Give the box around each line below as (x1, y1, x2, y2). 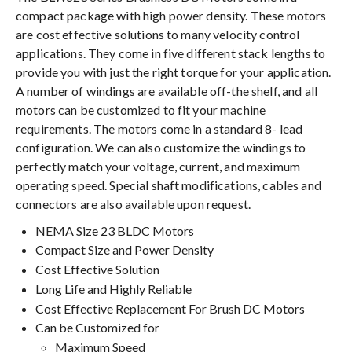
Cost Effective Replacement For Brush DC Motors (35, 300, 305, 316)
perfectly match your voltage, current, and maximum (16, 158, 301, 174)
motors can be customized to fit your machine (16, 101, 266, 117)
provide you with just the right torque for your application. (16, 64, 332, 79)
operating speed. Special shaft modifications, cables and (16, 177, 321, 192)
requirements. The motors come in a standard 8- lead (16, 120, 303, 136)
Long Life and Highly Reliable (35, 280, 192, 296)
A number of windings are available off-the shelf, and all (16, 82, 317, 98)
